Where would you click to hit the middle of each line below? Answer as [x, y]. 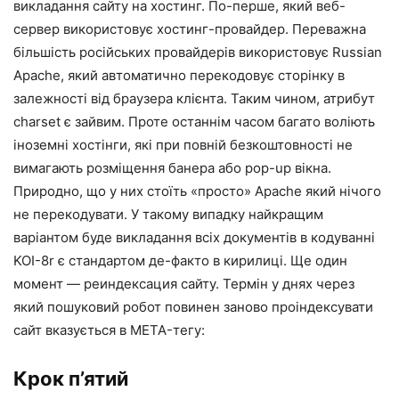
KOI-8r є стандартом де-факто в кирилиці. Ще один [180, 261]
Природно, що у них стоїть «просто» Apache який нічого [197, 191]
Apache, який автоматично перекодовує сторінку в [179, 76]
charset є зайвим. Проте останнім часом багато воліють [194, 122]
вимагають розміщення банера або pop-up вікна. [172, 168]
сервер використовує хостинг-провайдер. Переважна [190, 29]
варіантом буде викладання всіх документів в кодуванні [194, 238]
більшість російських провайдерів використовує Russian [198, 53]
